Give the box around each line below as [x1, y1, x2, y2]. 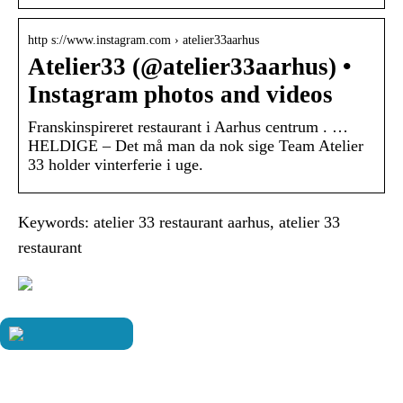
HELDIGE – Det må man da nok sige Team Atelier [28, 137, 363, 156]
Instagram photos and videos [28, 81, 333, 109]
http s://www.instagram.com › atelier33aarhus [28, 33, 259, 48]
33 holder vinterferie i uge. [28, 156, 203, 175]
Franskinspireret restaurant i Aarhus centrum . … [28, 118, 348, 137]
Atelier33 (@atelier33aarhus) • [28, 53, 351, 81]
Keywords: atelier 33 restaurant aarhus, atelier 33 [18, 213, 340, 232]
